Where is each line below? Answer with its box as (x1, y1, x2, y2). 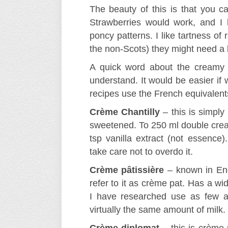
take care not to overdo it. (89, 147, 193, 157)
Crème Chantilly (89, 107, 160, 117)
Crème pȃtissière (89, 165, 164, 175)
